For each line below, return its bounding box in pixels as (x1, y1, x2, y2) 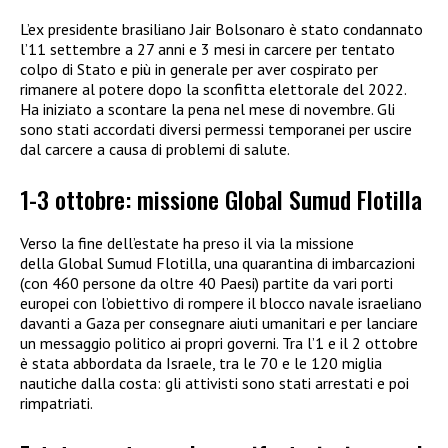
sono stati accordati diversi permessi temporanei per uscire (20, 119, 412, 140)
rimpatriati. (20, 393, 93, 414)
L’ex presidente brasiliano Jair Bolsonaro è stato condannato (20, 19, 423, 40)
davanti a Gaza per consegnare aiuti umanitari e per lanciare (20, 313, 418, 334)
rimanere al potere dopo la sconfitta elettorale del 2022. (20, 79, 406, 100)
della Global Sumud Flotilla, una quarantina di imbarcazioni (20, 253, 415, 274)
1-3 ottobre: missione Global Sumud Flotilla (20, 181, 422, 218)
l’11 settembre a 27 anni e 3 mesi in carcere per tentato (20, 39, 395, 60)
